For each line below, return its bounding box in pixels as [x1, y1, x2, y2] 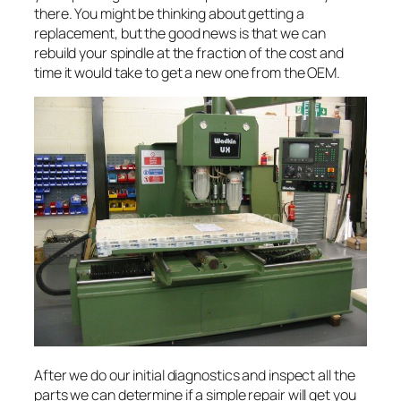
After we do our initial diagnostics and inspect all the [34, 364, 355, 385]
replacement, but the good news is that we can [34, 22, 326, 43]
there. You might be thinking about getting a [34, 3, 304, 23]
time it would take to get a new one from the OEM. [34, 62, 341, 82]
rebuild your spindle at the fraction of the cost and [34, 42, 344, 63]
